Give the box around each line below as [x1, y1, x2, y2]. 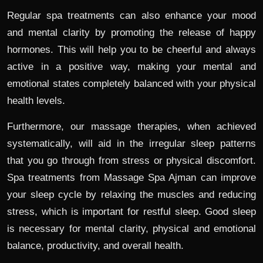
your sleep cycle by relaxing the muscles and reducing [7, 189, 256, 201]
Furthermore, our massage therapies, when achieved [7, 121, 256, 133]
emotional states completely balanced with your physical [7, 78, 256, 90]
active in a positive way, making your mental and [7, 61, 256, 73]
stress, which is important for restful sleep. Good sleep [7, 206, 256, 218]
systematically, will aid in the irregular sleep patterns [7, 138, 256, 150]
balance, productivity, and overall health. [7, 240, 184, 252]
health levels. [7, 95, 65, 107]
